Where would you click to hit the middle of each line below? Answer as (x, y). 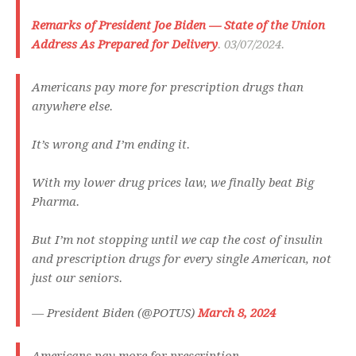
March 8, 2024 (237, 313)
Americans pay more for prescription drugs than (168, 88)
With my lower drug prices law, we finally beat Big (173, 183)
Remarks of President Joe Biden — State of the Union (178, 26)
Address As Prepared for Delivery (125, 45)
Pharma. (56, 202)
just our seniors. (77, 279)
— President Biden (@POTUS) (115, 313)
